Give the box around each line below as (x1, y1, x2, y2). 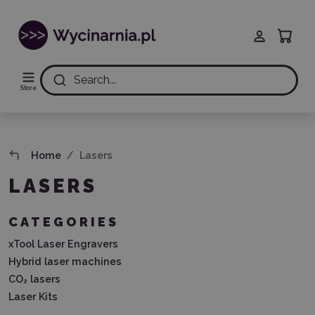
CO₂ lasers (8, 273, 60, 285)
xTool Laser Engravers (8, 238, 118, 250)
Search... (73, 73, 116, 86)
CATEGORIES (8, 214, 119, 229)
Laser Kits (8, 290, 58, 302)
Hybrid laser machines (8, 255, 122, 267)
